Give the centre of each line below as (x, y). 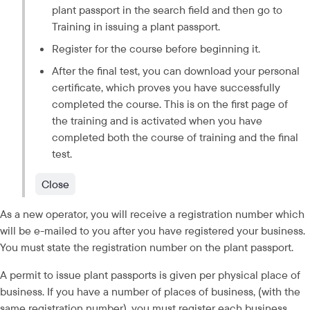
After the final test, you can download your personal (175, 70)
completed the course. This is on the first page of (170, 103)
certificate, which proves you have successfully (166, 87)
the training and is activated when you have (157, 120)
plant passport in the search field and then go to (167, 9)
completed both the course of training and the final (175, 137)
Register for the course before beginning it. (156, 48)
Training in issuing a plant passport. (136, 26)
